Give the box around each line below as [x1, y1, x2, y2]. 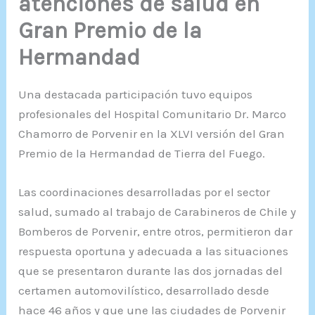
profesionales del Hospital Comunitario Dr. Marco [18, 106, 287, 121]
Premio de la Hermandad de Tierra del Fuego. [18, 146, 266, 160]
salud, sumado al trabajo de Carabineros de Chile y [18, 204, 297, 219]
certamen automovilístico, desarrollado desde [18, 283, 270, 297]
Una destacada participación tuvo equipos [18, 86, 253, 101]
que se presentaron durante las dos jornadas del [18, 263, 283, 278]
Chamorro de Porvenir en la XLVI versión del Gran [18, 126, 285, 141]
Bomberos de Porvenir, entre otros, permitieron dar [18, 224, 293, 238]
